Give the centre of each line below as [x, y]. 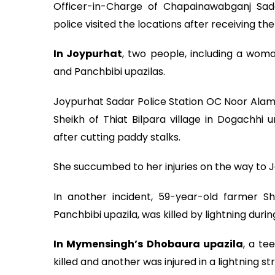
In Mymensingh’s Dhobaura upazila [148, 244]
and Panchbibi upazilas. [109, 72]
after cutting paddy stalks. [117, 137]
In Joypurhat [88, 54]
